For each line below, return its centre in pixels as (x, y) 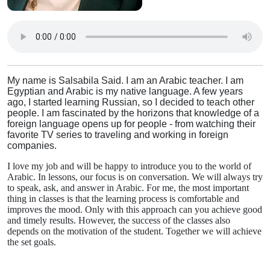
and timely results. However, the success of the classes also (119, 220)
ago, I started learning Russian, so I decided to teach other (131, 102)
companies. (32, 146)
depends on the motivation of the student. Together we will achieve (134, 231)
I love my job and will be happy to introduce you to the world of (129, 166)
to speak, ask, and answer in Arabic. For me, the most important (128, 188)
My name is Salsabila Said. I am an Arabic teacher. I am (125, 80)
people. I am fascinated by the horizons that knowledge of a (133, 113)
